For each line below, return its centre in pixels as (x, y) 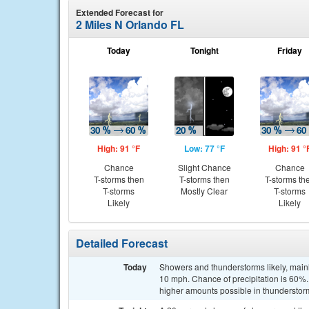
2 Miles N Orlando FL (130, 24)
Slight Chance (204, 167)
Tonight (204, 50)
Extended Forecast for (120, 12)
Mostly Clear (204, 191)
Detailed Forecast (122, 243)
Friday (290, 50)
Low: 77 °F (204, 148)
